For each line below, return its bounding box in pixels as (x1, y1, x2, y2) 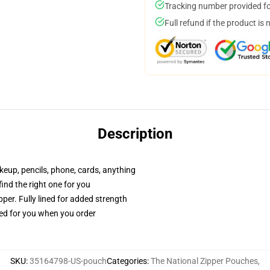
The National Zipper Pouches (151, 256, 258, 266)
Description (98, 125, 172, 142)
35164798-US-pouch (30, 256, 107, 266)
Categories (107, 256, 147, 266)
